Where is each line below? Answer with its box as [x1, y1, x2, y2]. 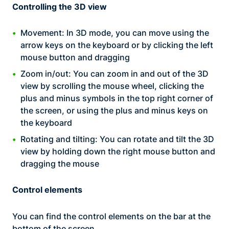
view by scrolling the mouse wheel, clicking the [20, 81, 204, 91]
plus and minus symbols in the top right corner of [20, 93, 213, 104]
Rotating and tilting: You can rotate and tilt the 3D [20, 134, 214, 145]
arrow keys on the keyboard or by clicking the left [20, 40, 213, 51]
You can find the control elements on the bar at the [12, 211, 211, 221]
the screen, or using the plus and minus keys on [20, 105, 208, 116]
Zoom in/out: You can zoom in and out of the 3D [20, 68, 209, 79]
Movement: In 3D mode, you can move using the [20, 28, 209, 38]
